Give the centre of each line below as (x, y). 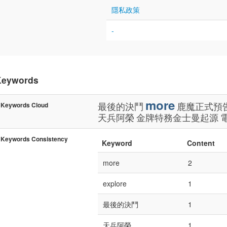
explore (115, 183)
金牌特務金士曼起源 (177, 117)
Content (201, 143)
